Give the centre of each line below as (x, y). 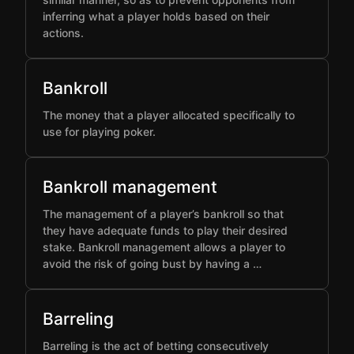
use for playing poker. (99, 132)
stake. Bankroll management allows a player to (164, 247)
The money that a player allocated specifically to (169, 115)
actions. (63, 33)
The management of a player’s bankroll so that (163, 214)
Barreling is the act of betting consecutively (156, 346)
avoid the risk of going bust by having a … (152, 264)
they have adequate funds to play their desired (165, 230)
